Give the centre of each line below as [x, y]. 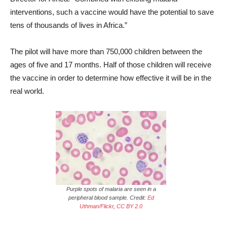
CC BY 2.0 [129, 206]
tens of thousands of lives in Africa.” [69, 25]
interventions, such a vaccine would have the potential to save [112, 12]
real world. [27, 91]
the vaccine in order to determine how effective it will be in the [111, 78]
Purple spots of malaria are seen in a [111, 189]
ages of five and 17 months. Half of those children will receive [111, 64]
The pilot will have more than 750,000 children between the [106, 51]
